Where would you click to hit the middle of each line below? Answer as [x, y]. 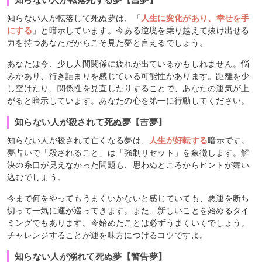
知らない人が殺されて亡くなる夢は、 [78, 140]
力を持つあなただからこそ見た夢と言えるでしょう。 [108, 42]
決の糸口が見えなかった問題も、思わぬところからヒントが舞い [128, 165]
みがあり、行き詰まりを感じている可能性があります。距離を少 [128, 76]
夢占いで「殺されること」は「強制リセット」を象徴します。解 [128, 152]
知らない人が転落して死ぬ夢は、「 [74, 18]
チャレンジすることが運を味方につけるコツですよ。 [108, 235]
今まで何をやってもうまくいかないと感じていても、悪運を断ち [128, 198]
